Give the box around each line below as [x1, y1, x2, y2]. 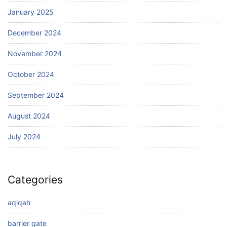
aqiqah [8, 198, 30, 207]
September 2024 [8, 90, 64, 99]
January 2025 [8, 7, 54, 16]
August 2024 [8, 111, 50, 120]
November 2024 [8, 49, 62, 58]
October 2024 [8, 69, 54, 79]
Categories [8, 173, 63, 186]
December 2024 [8, 28, 61, 37]
